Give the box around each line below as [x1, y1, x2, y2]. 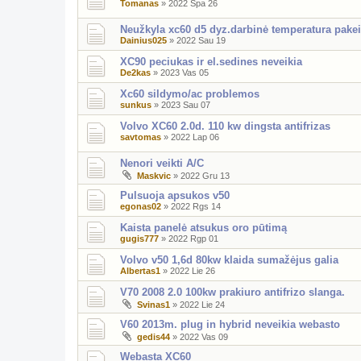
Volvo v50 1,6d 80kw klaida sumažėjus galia [120, 253, 338, 266]
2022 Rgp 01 [168, 233, 218, 243]
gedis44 [137, 331, 170, 342]
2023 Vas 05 [160, 67, 209, 77]
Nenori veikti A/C [120, 156, 204, 169]
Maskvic [137, 170, 171, 180]
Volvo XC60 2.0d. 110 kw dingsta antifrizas [120, 119, 330, 132]
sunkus [120, 99, 151, 110]
